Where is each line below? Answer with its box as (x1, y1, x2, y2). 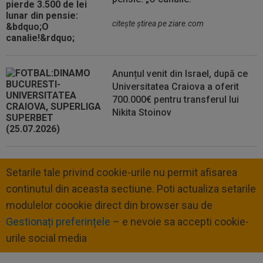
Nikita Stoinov (112, 107, 172, 118)
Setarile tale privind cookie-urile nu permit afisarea (6, 166, 237, 178)
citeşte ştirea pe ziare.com (112, 19, 204, 28)
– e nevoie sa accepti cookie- (113, 215, 249, 228)
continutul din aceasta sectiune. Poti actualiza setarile (6, 183, 256, 195)
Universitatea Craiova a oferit (112, 81, 240, 92)
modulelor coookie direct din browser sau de (6, 199, 213, 211)
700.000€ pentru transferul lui (112, 94, 240, 105)
